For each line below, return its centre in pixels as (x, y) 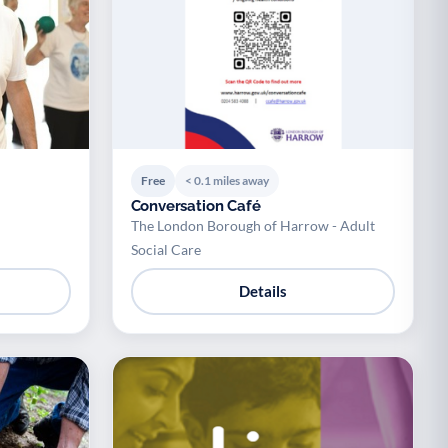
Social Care (165, 249)
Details (262, 291)
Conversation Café (195, 205)
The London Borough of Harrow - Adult (252, 225)
